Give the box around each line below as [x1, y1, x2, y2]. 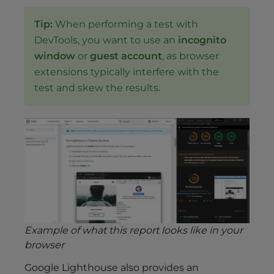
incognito [178, 34, 226, 46]
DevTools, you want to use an [34, 34, 178, 46]
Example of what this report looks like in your [24, 224, 243, 236]
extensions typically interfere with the [34, 65, 219, 78]
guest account [90, 50, 162, 62]
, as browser [162, 50, 219, 62]
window [34, 50, 75, 62]
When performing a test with [53, 18, 198, 30]
